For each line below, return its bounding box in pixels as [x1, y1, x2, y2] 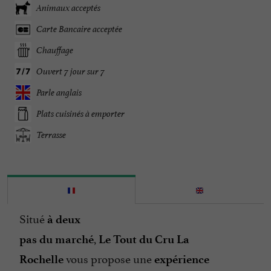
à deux [47, 212, 80, 227]
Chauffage [36, 44, 73, 56]
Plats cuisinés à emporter [36, 108, 125, 120]
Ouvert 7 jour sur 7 [36, 65, 105, 77]
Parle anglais [36, 87, 82, 99]
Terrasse [36, 129, 66, 141]
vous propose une [64, 249, 154, 267]
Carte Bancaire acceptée [36, 23, 122, 35]
